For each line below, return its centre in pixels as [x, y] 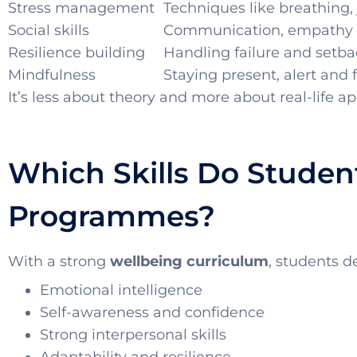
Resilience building [76, 53]
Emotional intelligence [121, 290]
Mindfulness [52, 75]
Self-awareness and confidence [152, 313]
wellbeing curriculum [189, 262]
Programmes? [112, 216]
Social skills [49, 31]
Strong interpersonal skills [133, 335]
